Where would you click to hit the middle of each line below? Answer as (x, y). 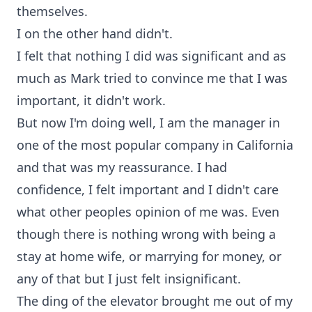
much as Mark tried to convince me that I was (152, 78)
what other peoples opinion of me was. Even (148, 212)
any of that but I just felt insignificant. (129, 279)
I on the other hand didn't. (95, 33)
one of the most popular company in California (155, 145)
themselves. (52, 11)
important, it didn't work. (91, 100)
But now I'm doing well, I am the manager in (148, 123)
